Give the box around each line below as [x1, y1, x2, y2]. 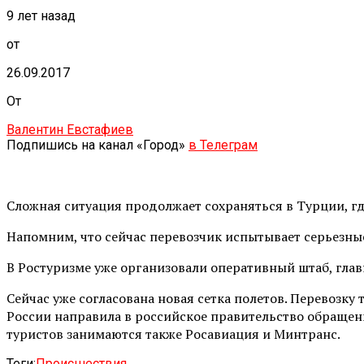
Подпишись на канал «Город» [6, 136, 188, 153]
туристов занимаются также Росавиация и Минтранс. [6, 324, 340, 343]
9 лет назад [6, 7, 76, 24]
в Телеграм [188, 136, 258, 153]
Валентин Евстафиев [6, 121, 133, 137]
